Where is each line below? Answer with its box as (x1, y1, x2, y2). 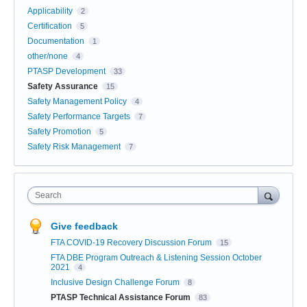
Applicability (27, 6, 75, 16)
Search (35, 191, 62, 201)
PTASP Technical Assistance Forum (51, 293, 193, 303)
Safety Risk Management (27, 142, 121, 152)
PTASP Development (27, 66, 106, 77)
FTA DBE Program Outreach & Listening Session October (51, 253, 262, 263)
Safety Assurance (27, 82, 98, 92)
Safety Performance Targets (27, 112, 130, 122)
